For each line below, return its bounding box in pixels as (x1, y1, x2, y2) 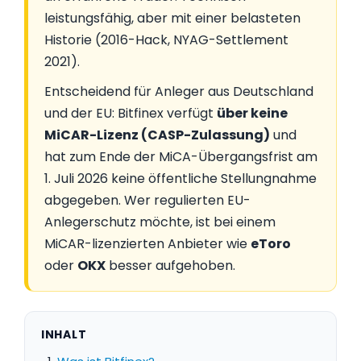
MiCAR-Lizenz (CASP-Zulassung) (44, 126, 270, 144)
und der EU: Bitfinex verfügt (44, 104, 217, 122)
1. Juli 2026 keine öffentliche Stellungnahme (44, 169, 317, 188)
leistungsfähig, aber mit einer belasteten (44, 9, 301, 27)
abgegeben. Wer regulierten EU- (44, 191, 251, 210)
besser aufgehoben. (106, 256, 235, 275)
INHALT (41, 326, 87, 342)
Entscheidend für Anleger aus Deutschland (44, 82, 313, 101)
